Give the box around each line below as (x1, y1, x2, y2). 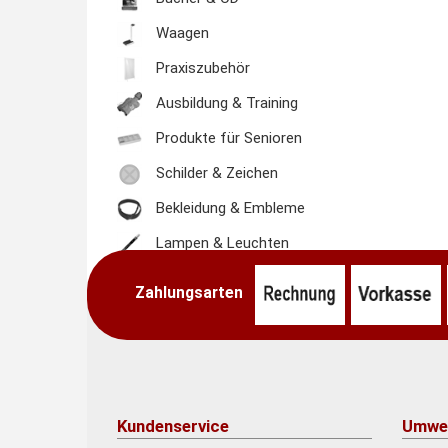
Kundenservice (117, 416, 229, 436)
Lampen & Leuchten (152, 234, 289, 253)
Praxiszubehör (152, 59, 250, 78)
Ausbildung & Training (152, 94, 298, 113)
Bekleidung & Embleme (152, 199, 305, 218)
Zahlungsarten (135, 284, 255, 303)
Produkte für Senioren (152, 129, 302, 148)
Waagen (152, 24, 209, 43)
